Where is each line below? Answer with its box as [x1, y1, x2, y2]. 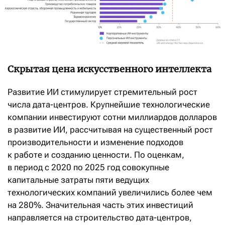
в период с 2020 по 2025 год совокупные [8, 162, 169, 173]
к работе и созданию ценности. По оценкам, [8, 150, 184, 160]
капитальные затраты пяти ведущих [8, 175, 149, 185]
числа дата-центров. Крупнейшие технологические [8, 99, 210, 110]
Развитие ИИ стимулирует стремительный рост [8, 87, 197, 97]
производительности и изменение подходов [8, 137, 183, 148]
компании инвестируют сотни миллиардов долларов [8, 112, 217, 123]
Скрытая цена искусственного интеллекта [8, 63, 211, 75]
